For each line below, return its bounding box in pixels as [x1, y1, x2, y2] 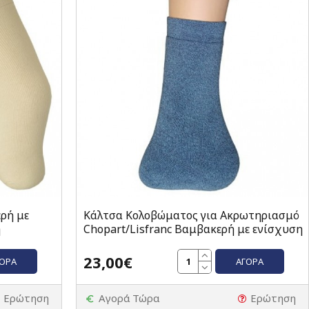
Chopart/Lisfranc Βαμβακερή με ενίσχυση [83, 221, 303, 237]
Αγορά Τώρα [98, 291, 159, 306]
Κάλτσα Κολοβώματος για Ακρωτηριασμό [83, 208, 299, 223]
